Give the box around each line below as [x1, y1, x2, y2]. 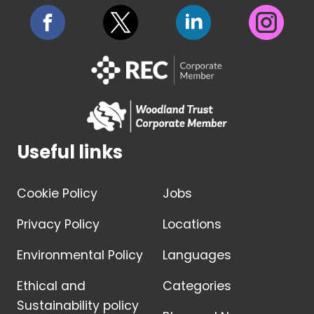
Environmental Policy [17, 247, 143, 264]
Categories [163, 278, 231, 295]
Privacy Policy [17, 216, 100, 233]
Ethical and [17, 278, 86, 295]
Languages [163, 247, 231, 264]
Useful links [17, 139, 123, 165]
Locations [163, 216, 221, 233]
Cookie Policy [17, 185, 97, 203]
